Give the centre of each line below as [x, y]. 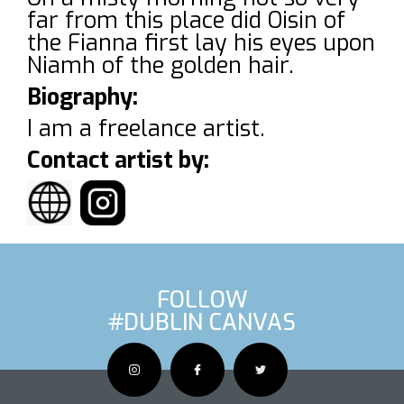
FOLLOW [202, 300]
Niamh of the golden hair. [161, 66]
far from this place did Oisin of [186, 21]
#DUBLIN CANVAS [202, 323]
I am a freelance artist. [146, 129]
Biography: [83, 97]
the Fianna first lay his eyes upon [201, 43]
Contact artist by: [118, 161]
